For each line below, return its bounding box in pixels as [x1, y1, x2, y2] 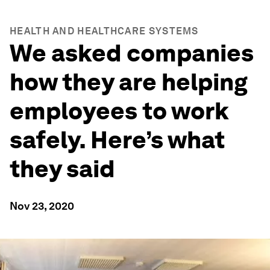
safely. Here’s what [10, 125, 225, 154]
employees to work [10, 96, 229, 125]
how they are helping [10, 67, 248, 96]
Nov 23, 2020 [10, 199, 74, 212]
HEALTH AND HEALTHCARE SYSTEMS [10, 25, 199, 37]
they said [10, 154, 115, 183]
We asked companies [10, 39, 254, 67]
